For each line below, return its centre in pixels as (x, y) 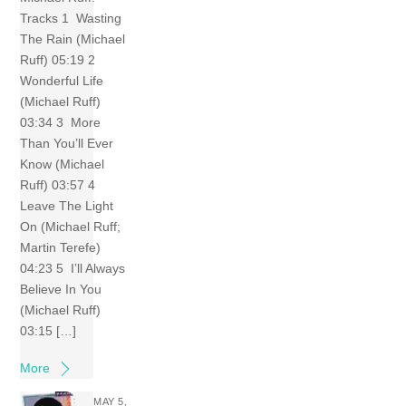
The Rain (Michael (73, 39)
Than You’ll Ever (67, 143)
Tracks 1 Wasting (71, 18)
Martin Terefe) (61, 247)
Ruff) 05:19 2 (60, 59)
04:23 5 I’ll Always (73, 268)
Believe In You (61, 289)
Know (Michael (63, 164)
